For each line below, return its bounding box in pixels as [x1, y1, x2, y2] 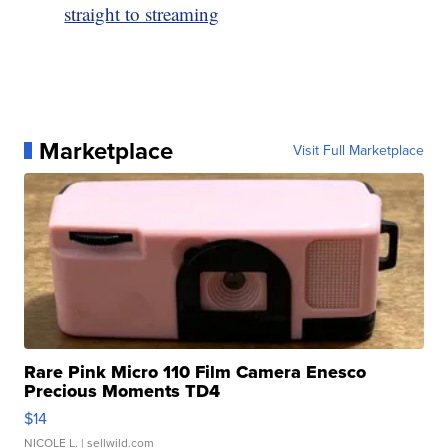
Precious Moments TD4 [24, 377, 221, 404]
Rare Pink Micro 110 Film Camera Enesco [24, 358, 367, 385]
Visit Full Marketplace [292, 139, 424, 161]
